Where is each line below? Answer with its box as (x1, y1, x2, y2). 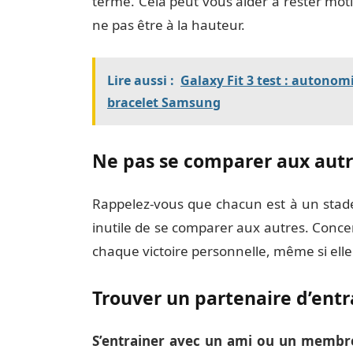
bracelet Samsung (106, 94, 221, 112)
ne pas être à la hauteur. (91, 16, 245, 35)
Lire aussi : (106, 72, 174, 90)
